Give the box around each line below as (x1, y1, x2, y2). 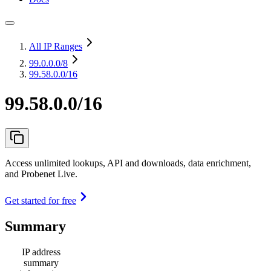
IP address (22, 246, 60, 257)
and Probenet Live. (5, 168, 77, 179)
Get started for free (5, 195, 76, 206)
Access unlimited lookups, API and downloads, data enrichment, (5, 157, 251, 168)
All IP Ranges (29, 41, 82, 51)
